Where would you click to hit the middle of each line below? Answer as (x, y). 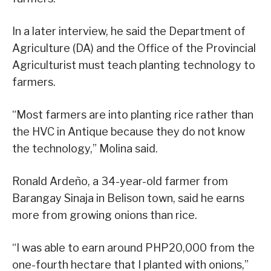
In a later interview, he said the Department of (129, 31)
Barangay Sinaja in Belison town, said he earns (128, 198)
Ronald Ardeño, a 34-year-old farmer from (120, 181)
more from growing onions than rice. (105, 215)
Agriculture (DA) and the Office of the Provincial (134, 48)
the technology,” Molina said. (85, 149)
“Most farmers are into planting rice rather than (133, 115)
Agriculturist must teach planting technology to (134, 65)
